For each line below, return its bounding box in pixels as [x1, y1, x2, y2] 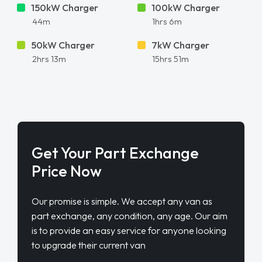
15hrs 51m [152, 53, 189, 64]
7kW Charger [151, 39, 209, 51]
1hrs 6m [152, 16, 182, 27]
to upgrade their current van [31, 239, 146, 251]
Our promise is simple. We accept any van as [31, 195, 212, 207]
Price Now [31, 161, 102, 181]
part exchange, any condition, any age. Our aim [31, 209, 227, 222]
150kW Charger [31, 1, 99, 13]
